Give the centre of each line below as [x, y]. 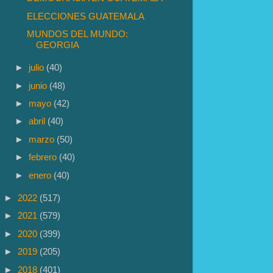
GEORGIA [58, 45]
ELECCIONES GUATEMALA [86, 16]
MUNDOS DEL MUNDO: [78, 34]
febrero [44, 157]
